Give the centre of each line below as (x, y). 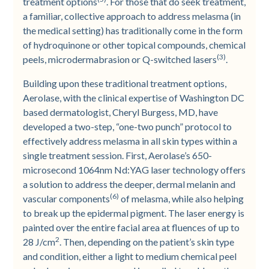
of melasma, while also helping (182, 198)
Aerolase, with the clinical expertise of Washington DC (134, 98)
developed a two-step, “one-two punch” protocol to (128, 126)
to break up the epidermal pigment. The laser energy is (134, 213)
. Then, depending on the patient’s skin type (147, 242)
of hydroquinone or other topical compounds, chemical (134, 45)
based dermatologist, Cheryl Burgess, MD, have (121, 112)
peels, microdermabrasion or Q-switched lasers (120, 59)
